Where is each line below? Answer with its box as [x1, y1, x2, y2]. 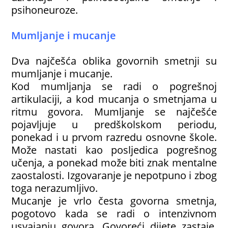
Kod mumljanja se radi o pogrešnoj [11, 79, 217, 94]
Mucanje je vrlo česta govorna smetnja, [11, 193, 217, 208]
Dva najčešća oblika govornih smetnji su [11, 53, 217, 68]
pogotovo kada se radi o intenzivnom [11, 206, 217, 221]
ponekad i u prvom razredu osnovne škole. [11, 130, 217, 145]
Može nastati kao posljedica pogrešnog [11, 142, 217, 157]
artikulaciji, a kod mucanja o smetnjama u [11, 92, 217, 106]
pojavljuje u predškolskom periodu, [11, 117, 217, 132]
